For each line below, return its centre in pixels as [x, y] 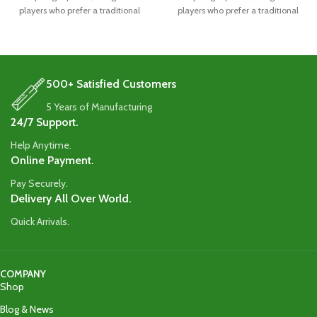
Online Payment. [52, 161]
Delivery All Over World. [71, 199]
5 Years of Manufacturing [100, 107]
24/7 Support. [45, 122]
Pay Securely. [39, 184]
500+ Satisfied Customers [111, 84]
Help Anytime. [41, 145]
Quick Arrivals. [40, 222]
